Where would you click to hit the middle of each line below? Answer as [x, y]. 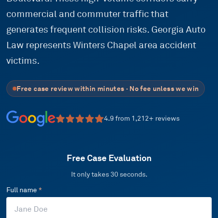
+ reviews [164, 119]
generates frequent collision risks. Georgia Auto [106, 30]
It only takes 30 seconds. [109, 175]
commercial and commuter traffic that [88, 14]
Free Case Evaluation [109, 158]
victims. [23, 61]
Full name [23, 190]
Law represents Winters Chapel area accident [101, 45]
